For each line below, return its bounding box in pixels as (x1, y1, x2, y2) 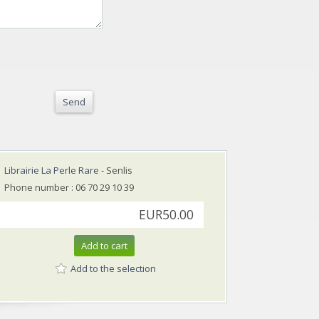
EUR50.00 (139, 206, 194, 223)
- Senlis (99, 163, 132, 177)
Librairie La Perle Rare (4, 163, 99, 177)
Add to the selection (70, 262, 156, 276)
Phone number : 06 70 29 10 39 (4, 180, 134, 194)
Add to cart (81, 239, 127, 252)
